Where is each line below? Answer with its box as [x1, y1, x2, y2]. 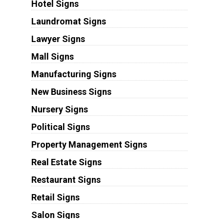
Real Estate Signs [31, 157, 102, 168]
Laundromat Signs [31, 16, 106, 27]
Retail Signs [31, 192, 80, 203]
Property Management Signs [31, 139, 147, 150]
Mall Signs [31, 51, 74, 62]
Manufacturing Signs [31, 69, 116, 80]
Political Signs [31, 122, 90, 132]
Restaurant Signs [31, 175, 101, 185]
